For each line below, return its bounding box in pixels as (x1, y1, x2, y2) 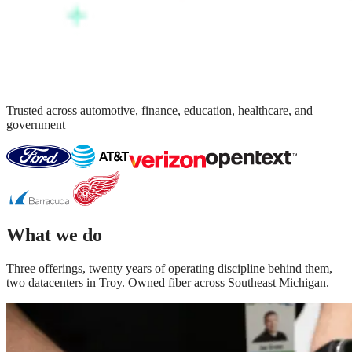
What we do (6, 224, 102, 245)
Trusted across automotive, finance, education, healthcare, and (6, 103, 313, 117)
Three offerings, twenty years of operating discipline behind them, (6, 261, 332, 275)
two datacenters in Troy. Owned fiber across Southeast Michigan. (6, 275, 329, 289)
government (6, 117, 65, 131)
